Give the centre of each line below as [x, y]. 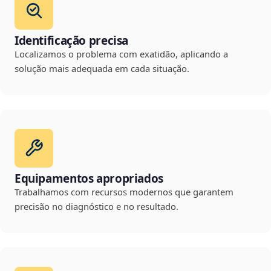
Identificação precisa [72, 41]
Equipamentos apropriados [89, 179]
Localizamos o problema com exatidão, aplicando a [121, 54]
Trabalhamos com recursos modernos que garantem [124, 192]
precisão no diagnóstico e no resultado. [96, 207]
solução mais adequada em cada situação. [102, 69]
